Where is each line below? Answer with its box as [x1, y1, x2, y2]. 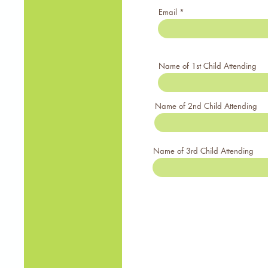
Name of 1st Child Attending [159, 60, 257, 71]
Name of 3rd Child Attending [153, 145, 254, 156]
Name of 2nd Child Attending [155, 100, 257, 111]
